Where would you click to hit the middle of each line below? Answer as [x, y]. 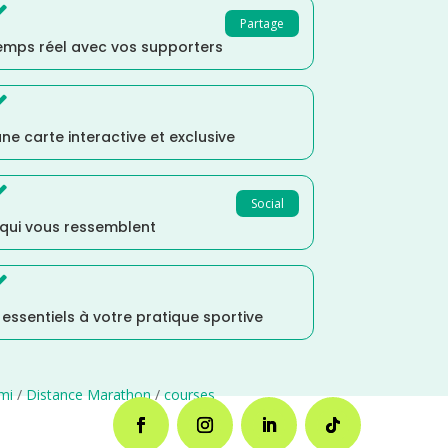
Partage [261, 23]
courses [189, 394]
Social [267, 203]
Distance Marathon [88, 394]
